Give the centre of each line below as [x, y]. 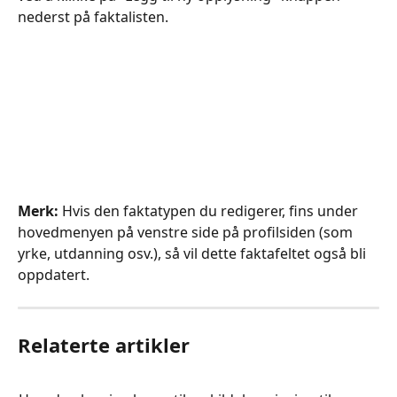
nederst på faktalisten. [93, 16]
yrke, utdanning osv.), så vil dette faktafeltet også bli [194, 253]
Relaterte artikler [104, 344]
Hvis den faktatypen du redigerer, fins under [210, 210]
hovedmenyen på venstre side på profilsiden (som [187, 232]
